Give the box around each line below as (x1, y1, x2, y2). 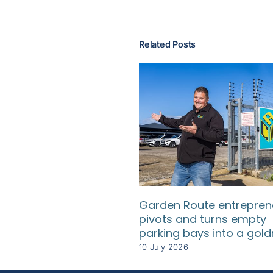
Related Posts (138, 39, 196, 50)
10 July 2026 (138, 242, 188, 252)
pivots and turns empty (138, 211, 266, 227)
